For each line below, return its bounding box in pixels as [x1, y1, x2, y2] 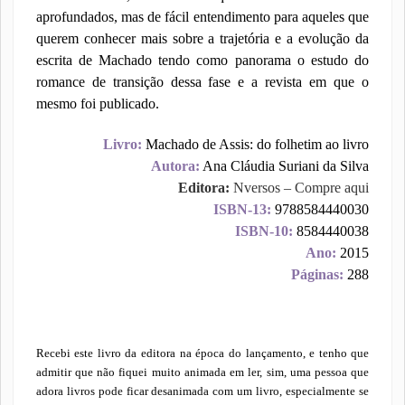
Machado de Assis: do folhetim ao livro [142, 137, 370, 152]
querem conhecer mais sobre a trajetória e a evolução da [35, 31, 370, 46]
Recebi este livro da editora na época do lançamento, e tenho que [35, 346, 370, 361]
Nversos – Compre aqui [230, 180, 370, 195]
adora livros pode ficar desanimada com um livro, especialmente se [35, 384, 370, 399]
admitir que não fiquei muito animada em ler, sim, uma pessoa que [35, 365, 370, 380]
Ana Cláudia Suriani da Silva [200, 158, 370, 174]
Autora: [151, 158, 201, 174]
